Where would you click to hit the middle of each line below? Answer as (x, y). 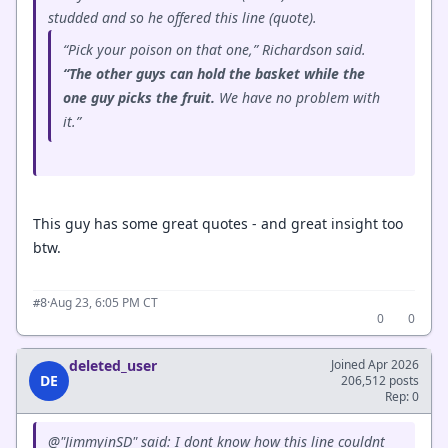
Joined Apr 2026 (375, 364)
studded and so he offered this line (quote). (182, 17)
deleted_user (113, 365)
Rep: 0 (402, 396)
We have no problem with (299, 97)
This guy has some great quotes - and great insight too (218, 223)
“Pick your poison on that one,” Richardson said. (214, 49)
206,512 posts (380, 380)
